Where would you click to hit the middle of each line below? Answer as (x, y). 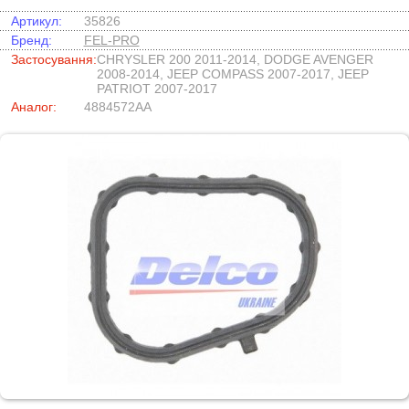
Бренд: (31, 40)
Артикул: (36, 21)
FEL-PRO (111, 40)
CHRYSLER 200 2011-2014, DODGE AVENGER (235, 59)
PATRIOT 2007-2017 (157, 89)
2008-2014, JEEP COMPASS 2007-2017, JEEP (232, 74)
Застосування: (53, 59)
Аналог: (33, 107)
